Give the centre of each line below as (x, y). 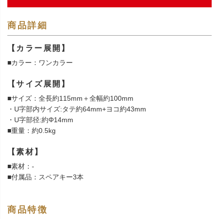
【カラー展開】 (39, 48)
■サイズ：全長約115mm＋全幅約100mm (70, 99)
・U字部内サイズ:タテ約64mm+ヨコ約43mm (77, 109)
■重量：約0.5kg (32, 131)
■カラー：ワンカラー (40, 63)
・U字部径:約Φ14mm (40, 120)
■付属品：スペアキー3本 (45, 177)
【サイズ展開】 (39, 84)
